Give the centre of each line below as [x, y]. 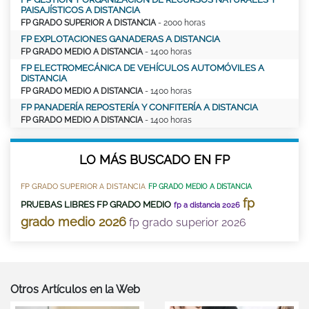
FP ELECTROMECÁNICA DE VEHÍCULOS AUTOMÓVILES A [142, 68]
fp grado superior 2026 [188, 223]
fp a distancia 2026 [207, 206]
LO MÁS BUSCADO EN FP [154, 160]
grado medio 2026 [73, 222]
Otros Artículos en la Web [75, 290]
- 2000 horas [181, 23]
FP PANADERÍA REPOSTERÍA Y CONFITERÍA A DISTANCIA [139, 108]
